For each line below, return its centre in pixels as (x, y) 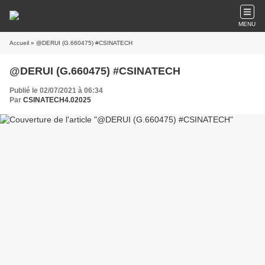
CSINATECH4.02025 (57, 100)
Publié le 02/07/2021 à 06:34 (56, 91)
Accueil (19, 43)
